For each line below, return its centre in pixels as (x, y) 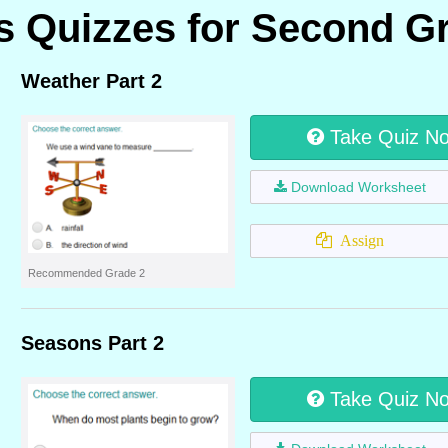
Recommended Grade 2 (86, 273)
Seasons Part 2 (92, 343)
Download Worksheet (358, 187)
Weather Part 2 (91, 81)
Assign (358, 240)
